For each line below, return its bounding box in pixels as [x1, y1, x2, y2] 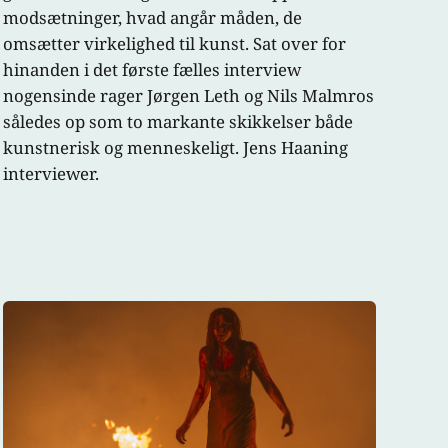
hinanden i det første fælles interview [2, 57, 301, 81]
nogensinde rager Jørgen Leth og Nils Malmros [2, 83, 374, 107]
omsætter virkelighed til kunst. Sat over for [2, 31, 346, 55]
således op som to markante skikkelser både [2, 109, 353, 133]
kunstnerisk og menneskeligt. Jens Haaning [2, 135, 348, 159]
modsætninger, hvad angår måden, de [2, 5, 302, 29]
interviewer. [2, 161, 99, 185]
